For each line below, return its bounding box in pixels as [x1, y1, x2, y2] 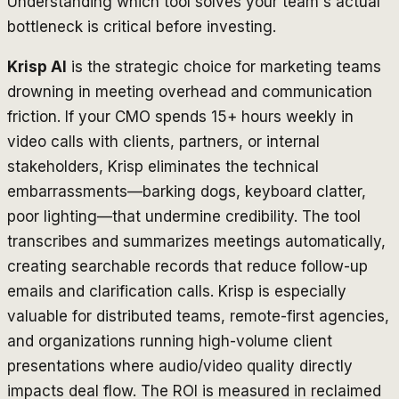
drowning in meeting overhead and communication [7, 82, 372, 101]
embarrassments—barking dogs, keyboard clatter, [7, 182, 366, 200]
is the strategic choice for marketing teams [67, 57, 381, 76]
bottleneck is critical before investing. [7, 17, 276, 36]
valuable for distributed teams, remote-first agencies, [7, 306, 389, 325]
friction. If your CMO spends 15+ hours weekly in [7, 107, 354, 126]
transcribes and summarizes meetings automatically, [7, 232, 386, 250]
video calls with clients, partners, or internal [7, 132, 320, 151]
